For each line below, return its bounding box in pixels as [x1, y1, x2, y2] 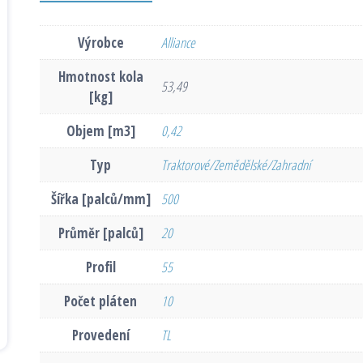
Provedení [71, 325, 130, 344]
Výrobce [77, 32, 124, 52]
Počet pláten [64, 291, 137, 310]
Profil [85, 257, 116, 276]
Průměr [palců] [58, 223, 143, 242]
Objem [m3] [66, 121, 135, 140]
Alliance [161, 32, 195, 52]
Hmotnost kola [58, 66, 143, 86]
